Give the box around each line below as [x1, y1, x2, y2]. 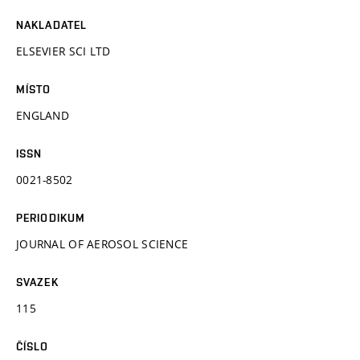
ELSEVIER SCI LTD [16, 43, 111, 59]
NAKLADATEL [16, 18, 88, 31]
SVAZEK [16, 275, 59, 288]
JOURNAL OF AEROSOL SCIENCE [16, 235, 189, 252]
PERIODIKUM [16, 211, 86, 224]
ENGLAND [16, 107, 69, 123]
